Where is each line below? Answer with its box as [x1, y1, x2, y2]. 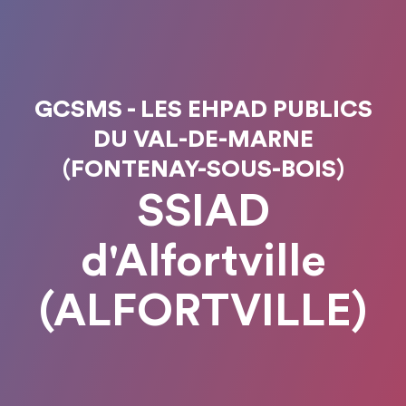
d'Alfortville [80, 238, 326, 285]
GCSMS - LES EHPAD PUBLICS [34, 97, 372, 121]
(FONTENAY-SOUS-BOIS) [62, 157, 344, 181]
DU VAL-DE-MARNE [92, 127, 314, 151]
